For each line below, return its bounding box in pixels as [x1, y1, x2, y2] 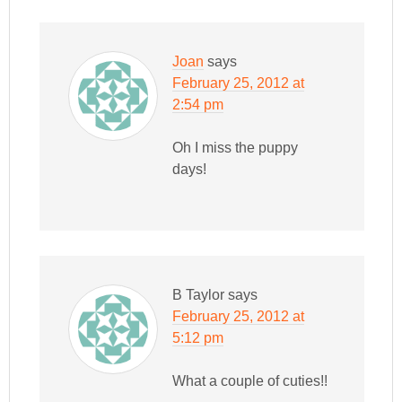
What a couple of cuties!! [172, 373, 328, 389]
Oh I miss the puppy [172, 140, 299, 156]
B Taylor [172, 287, 225, 303]
